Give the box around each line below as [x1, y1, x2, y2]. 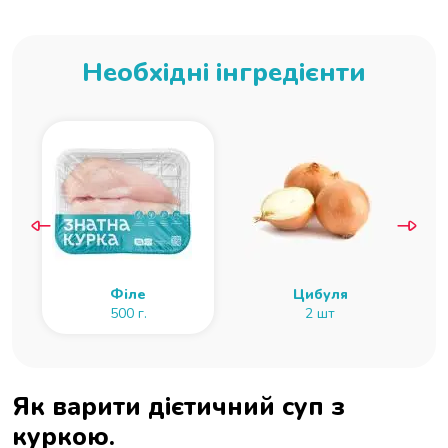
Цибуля [292, 285, 348, 305]
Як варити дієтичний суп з [12, 389, 345, 425]
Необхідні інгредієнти [82, 55, 366, 91]
